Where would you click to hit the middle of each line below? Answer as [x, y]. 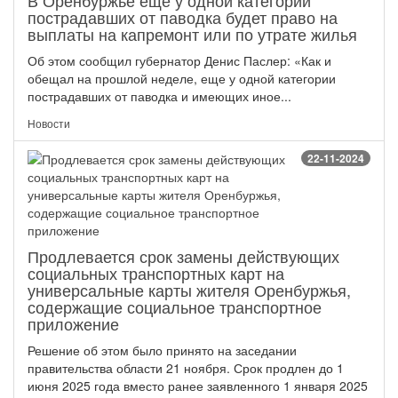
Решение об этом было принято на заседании [162, 350]
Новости [49, 123]
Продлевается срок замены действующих [183, 256]
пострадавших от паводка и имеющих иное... [159, 96]
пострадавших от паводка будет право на [183, 17]
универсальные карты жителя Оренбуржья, [189, 290]
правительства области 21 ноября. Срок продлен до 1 [186, 368]
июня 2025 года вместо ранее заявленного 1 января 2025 [198, 386]
